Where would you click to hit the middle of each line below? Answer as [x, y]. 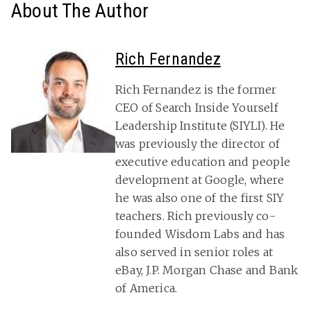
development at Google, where [200, 179]
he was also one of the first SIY [200, 197]
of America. [146, 288]
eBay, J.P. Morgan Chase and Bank [207, 270]
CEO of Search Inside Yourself [197, 107]
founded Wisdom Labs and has [200, 234]
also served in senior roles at [194, 252]
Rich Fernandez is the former [196, 89]
